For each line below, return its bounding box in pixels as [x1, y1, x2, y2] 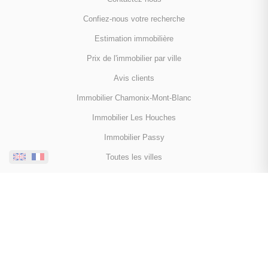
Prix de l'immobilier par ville [87, 54, 181, 63]
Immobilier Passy [103, 133, 165, 142]
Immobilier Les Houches [92, 114, 176, 123]
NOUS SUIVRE [102, 194, 166, 203]
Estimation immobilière [95, 35, 173, 44]
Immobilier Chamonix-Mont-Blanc [77, 94, 191, 103]
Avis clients [114, 74, 154, 83]
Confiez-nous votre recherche [83, 15, 185, 24]
